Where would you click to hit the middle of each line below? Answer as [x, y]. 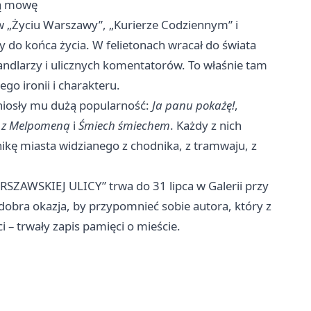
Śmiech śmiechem [124, 126]
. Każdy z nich [206, 126]
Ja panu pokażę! [193, 106]
